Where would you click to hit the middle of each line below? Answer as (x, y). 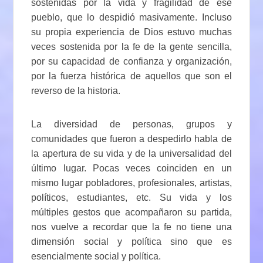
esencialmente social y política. (96, 256)
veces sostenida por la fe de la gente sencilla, (131, 46)
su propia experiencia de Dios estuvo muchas (131, 32)
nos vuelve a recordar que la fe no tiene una (131, 227)
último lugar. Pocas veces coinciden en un (131, 168)
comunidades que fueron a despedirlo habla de (131, 139)
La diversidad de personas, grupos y (131, 124)
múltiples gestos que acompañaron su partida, (131, 212)
